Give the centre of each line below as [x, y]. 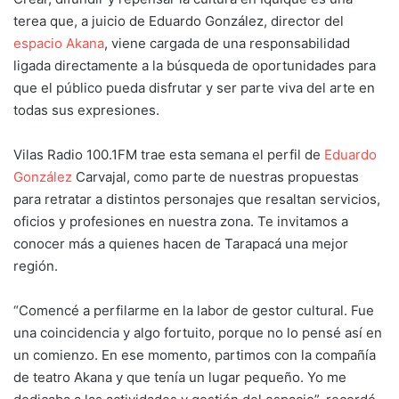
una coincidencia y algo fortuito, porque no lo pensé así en [198, 333]
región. [36, 266]
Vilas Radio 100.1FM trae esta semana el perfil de [169, 155]
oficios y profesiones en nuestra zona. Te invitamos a [181, 222]
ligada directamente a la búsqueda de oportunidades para [195, 66]
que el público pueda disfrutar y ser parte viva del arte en [194, 88]
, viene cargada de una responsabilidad [227, 44]
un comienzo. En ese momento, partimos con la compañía [195, 355]
